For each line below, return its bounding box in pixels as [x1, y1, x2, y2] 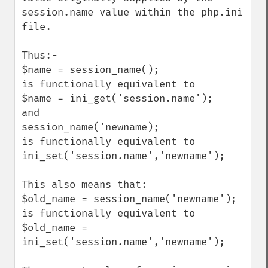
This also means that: [22, 178, 147, 191]
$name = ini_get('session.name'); [22, 92, 213, 105]
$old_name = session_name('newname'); [22, 193, 237, 205]
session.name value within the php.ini [22, 6, 243, 19]
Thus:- [22, 49, 57, 62]
